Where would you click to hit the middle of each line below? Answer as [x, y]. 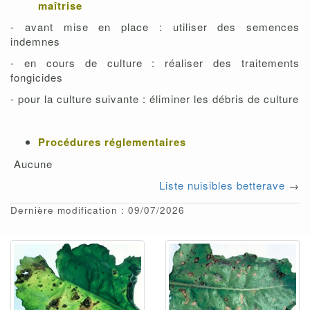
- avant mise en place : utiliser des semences [155, 27]
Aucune [31, 164]
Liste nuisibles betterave [222, 185]
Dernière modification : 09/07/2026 [98, 210]
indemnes [37, 42]
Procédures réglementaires [112, 142]
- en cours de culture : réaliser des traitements [155, 63]
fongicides [37, 77]
